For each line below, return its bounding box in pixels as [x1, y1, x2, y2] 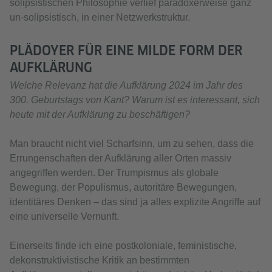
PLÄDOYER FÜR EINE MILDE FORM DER [10, 42, 242, 59]
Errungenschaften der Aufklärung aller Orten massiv [10, 153, 231, 164]
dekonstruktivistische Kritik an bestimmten [10, 255, 189, 266]
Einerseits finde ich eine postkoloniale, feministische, [10, 240, 237, 251]
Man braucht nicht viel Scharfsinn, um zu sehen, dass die [10, 138, 254, 149]
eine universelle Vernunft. [10, 211, 119, 222]
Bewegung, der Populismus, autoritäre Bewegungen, [10, 182, 237, 193]
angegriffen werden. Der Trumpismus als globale [10, 168, 219, 178]
